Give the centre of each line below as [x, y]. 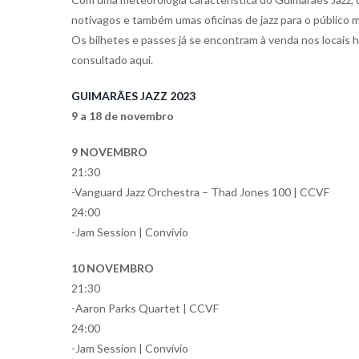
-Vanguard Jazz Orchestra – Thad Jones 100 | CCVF [200, 192]
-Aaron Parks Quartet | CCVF [145, 308]
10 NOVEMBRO [113, 268]
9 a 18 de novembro [123, 116]
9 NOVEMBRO [109, 152]
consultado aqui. [112, 60]
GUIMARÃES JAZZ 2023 [133, 96]
